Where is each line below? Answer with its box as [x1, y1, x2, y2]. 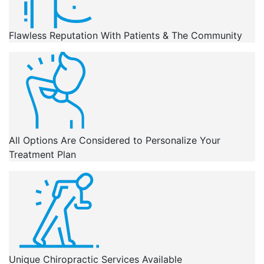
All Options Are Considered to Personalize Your [9, 134, 220, 146]
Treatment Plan [9, 148, 76, 160]
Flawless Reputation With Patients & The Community [9, 29, 242, 41]
